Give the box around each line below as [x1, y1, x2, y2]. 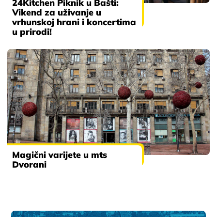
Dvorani [12, 159, 46, 170]
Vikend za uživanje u [12, 7, 101, 18]
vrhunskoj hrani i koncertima [12, 16, 136, 28]
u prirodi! [12, 26, 52, 38]
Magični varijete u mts [12, 149, 107, 161]
